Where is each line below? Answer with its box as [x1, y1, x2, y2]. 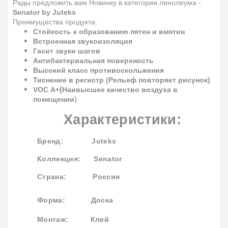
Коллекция [37, 154, 78, 163]
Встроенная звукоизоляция [33, 37, 132, 45]
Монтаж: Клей [37, 215, 109, 223]
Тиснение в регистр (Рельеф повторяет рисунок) [33, 75, 210, 84]
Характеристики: [64, 111, 181, 127]
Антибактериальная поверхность [33, 56, 154, 65]
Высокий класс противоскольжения [33, 66, 164, 74]
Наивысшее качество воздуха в [62, 85, 178, 94]
